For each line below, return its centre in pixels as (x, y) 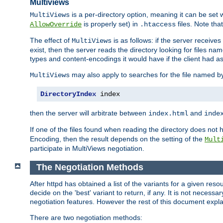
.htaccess (158, 25)
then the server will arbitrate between (89, 113)
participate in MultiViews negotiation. (87, 149)
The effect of (51, 41)
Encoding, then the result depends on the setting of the (117, 139)
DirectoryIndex (68, 94)
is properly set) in (111, 24)
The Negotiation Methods (90, 167)
